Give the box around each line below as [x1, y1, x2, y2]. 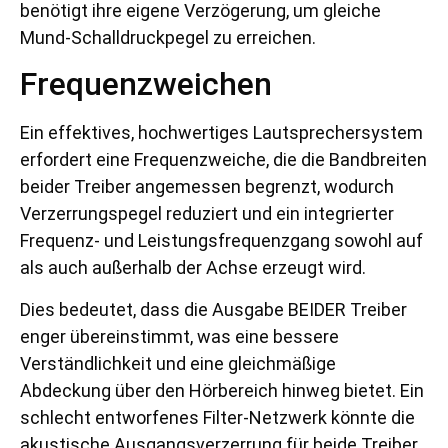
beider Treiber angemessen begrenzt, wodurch [20, 176, 394, 198]
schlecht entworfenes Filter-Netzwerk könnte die [20, 406, 415, 428]
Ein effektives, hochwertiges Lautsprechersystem [20, 122, 423, 144]
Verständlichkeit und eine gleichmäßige [20, 352, 336, 374]
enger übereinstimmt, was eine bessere [20, 325, 339, 347]
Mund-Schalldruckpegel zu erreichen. [20, 27, 316, 49]
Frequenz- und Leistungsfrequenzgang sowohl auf [20, 230, 423, 252]
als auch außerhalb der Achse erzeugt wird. [20, 257, 366, 279]
